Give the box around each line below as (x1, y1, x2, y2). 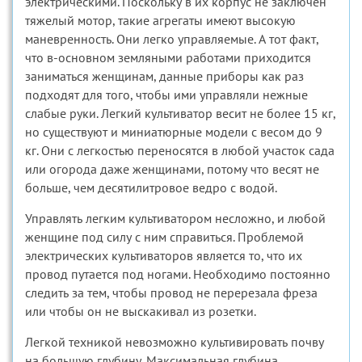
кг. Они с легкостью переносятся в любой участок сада (25, 142, 335, 158)
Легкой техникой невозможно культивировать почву (25, 334, 324, 350)
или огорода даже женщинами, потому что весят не (25, 161, 319, 177)
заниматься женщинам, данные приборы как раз (25, 68, 304, 84)
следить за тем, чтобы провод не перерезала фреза (25, 284, 318, 301)
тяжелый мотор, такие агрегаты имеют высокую (25, 12, 296, 28)
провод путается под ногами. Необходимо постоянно (25, 266, 330, 282)
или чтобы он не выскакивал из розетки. (25, 303, 256, 319)
